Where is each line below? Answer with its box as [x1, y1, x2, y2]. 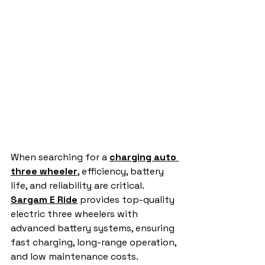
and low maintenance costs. [11, 250, 138, 263]
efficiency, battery [79, 165, 166, 177]
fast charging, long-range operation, [11, 236, 179, 248]
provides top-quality [77, 193, 177, 206]
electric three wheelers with [11, 208, 140, 220]
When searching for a [11, 151, 109, 163]
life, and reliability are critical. [11, 179, 146, 192]
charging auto [109, 151, 179, 163]
